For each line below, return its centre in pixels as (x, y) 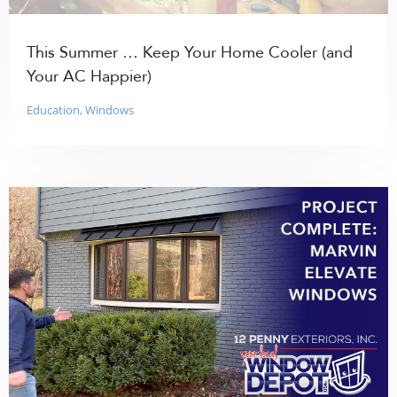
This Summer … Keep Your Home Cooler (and (190, 53)
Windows (110, 109)
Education (54, 109)
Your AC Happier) (90, 77)
